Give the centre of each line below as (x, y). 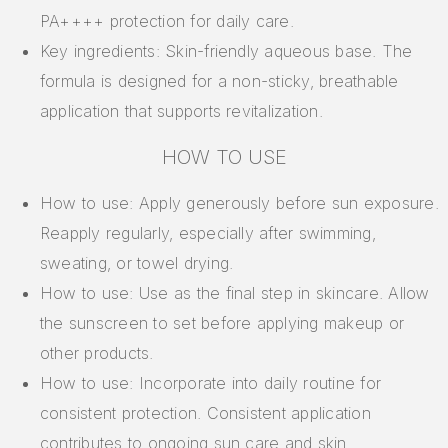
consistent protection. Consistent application (205, 413)
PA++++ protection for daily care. (167, 21)
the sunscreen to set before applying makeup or (222, 323)
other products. (97, 353)
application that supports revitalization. (181, 111)
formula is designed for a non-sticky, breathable (219, 81)
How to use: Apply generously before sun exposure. (239, 203)
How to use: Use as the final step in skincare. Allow (235, 293)
